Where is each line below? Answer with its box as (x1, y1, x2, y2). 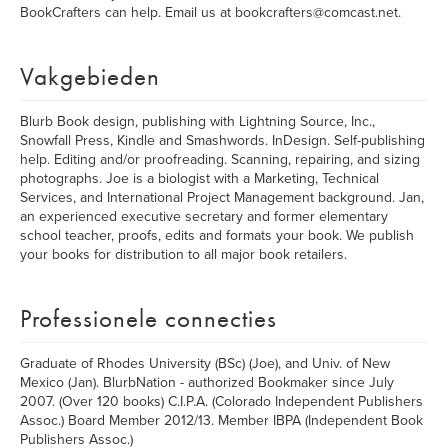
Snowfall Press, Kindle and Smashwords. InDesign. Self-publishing (20, 132, 425, 149)
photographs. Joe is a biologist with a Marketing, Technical (20, 170, 379, 187)
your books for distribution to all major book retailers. (20, 246, 347, 263)
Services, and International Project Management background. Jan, (20, 189, 424, 206)
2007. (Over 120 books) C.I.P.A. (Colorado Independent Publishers (20, 393, 423, 410)
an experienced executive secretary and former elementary (20, 208, 388, 225)
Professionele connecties (20, 302, 277, 335)
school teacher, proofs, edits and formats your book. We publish (20, 227, 414, 244)
